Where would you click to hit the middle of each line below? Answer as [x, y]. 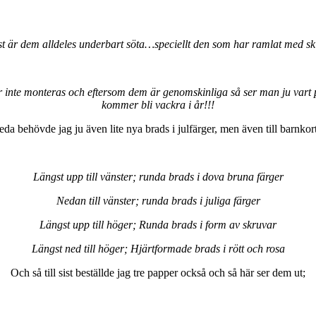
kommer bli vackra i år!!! [158, 105]
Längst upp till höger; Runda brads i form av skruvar [158, 225]
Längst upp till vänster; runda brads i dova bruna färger [158, 177]
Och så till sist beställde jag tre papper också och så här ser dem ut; [158, 273]
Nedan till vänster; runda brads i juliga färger [158, 201]
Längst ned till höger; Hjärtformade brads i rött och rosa [158, 249]
